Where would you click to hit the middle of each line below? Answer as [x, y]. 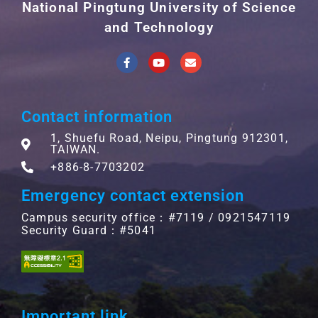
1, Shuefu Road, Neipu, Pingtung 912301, [170, 138]
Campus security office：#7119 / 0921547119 [156, 217]
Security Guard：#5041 [89, 230]
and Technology [159, 28]
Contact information [97, 117]
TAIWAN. [76, 150]
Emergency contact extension [133, 196]
